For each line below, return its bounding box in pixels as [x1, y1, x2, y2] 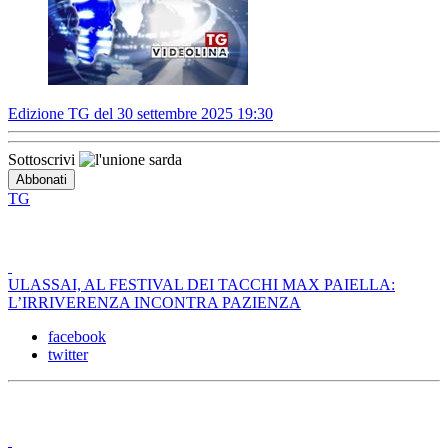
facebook [48, 328, 106, 346]
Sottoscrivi [8, 151, 79, 169]
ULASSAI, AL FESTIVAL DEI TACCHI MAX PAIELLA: [8, 276, 395, 294]
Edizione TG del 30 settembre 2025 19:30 [8, 105, 273, 123]
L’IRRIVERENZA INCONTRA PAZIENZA [8, 294, 301, 312]
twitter [48, 346, 88, 364]
